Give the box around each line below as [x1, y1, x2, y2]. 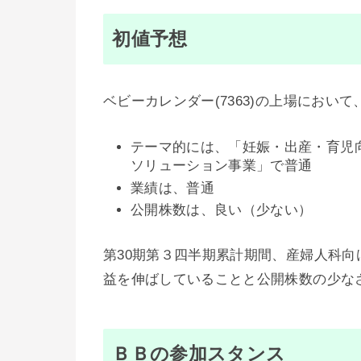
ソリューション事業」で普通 [131, 158, 313, 174]
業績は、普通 [131, 180, 215, 196]
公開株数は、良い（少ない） [131, 201, 313, 218]
